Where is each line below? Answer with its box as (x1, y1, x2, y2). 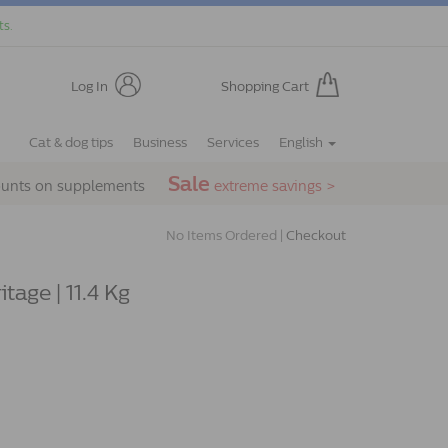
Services (207, 135, 259, 150)
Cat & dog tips (29, 135, 113, 150)
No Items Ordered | (166, 228, 286, 243)
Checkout (286, 228, 346, 243)
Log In (70, 78, 108, 94)
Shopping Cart (220, 78, 309, 94)
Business (133, 135, 187, 150)
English (279, 135, 326, 150)
